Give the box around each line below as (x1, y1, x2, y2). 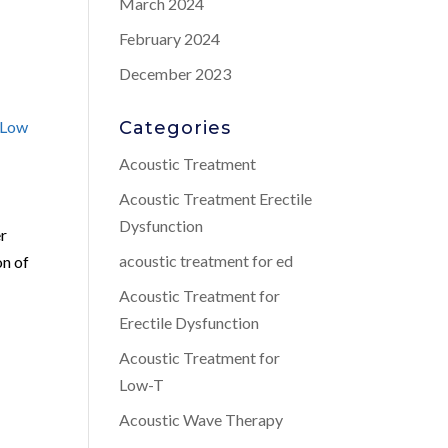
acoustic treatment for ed (119, 251, 294, 270)
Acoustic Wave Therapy (119, 410, 284, 429)
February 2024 (119, 29, 221, 48)
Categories (119, 117, 232, 139)
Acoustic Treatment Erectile (119, 189, 313, 208)
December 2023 (119, 64, 232, 83)
